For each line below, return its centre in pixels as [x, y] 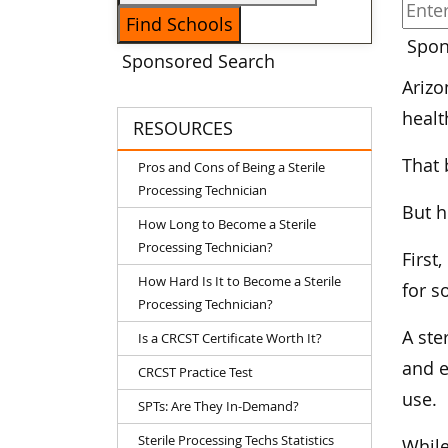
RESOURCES [183, 127]
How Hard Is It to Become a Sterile [239, 280]
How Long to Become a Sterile [227, 223]
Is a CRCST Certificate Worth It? [230, 337]
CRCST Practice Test [195, 371]
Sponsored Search [198, 61]
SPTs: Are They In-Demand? [218, 405]
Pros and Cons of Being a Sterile [231, 166]
